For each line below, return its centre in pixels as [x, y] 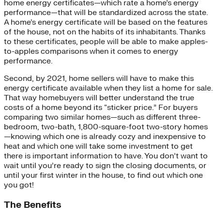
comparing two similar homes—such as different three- [102, 117]
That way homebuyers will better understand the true [99, 98]
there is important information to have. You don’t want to [106, 156]
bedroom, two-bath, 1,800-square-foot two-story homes [106, 127]
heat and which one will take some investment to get [98, 147]
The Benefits [32, 205]
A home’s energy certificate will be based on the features [106, 23]
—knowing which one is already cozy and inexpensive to [105, 137]
